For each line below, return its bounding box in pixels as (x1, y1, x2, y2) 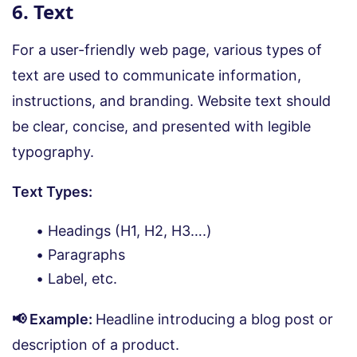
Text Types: (12, 182, 96, 200)
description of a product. (12, 335, 179, 353)
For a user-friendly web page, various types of (12, 41, 322, 58)
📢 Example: (12, 310, 96, 328)
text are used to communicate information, (12, 66, 301, 84)
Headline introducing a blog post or (96, 310, 333, 328)
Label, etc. (48, 269, 117, 287)
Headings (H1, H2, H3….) (48, 222, 212, 239)
